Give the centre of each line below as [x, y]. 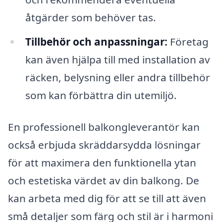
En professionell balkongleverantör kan [104, 127]
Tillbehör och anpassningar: [96, 42]
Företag [188, 42]
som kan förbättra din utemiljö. [101, 95]
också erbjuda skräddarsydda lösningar [104, 145]
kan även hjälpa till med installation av [117, 60]
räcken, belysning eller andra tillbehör [117, 78]
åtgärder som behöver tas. [90, 17]
